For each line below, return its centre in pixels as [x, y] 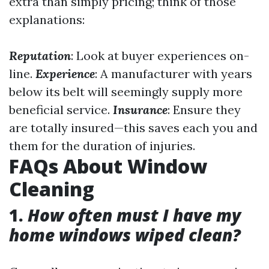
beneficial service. [61, 110]
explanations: [47, 20]
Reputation [40, 56]
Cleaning [52, 189]
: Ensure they [204, 110]
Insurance [140, 110]
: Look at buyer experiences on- [160, 56]
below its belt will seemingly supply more [126, 92]
